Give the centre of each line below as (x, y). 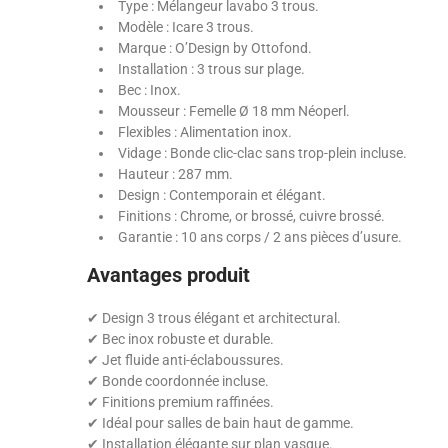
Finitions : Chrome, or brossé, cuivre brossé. (251, 216)
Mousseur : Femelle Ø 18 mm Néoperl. (234, 111)
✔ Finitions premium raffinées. (180, 402)
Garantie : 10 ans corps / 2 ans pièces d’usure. (260, 237)
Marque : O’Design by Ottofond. (215, 48)
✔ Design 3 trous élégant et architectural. (214, 318)
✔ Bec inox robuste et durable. (180, 339)
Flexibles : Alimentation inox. (205, 132)
